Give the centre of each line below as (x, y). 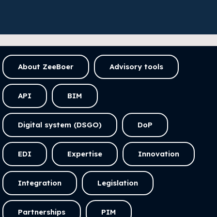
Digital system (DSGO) (60, 125)
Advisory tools (136, 67)
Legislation (118, 183)
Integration (40, 183)
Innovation (159, 154)
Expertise (85, 154)
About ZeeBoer (46, 67)
